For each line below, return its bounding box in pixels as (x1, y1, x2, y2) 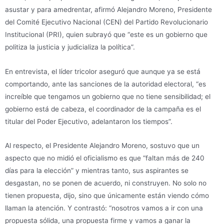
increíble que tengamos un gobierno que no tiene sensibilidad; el (5, 92, 210, 100)
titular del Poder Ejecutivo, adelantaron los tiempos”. (5, 117, 172, 125)
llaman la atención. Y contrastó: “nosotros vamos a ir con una (5, 204, 203, 212)
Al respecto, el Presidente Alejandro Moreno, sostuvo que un (5, 141, 199, 150)
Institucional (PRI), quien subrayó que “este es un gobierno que (5, 30, 207, 38)
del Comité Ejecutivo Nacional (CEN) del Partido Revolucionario (5, 17, 208, 26)
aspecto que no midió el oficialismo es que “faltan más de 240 (5, 154, 204, 162)
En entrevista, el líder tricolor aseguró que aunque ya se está (5, 67, 200, 75)
